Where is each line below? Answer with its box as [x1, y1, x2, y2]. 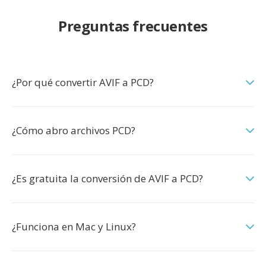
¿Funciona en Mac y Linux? [12, 220, 136, 233]
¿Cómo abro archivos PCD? [12, 123, 135, 137]
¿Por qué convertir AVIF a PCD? [12, 75, 154, 89]
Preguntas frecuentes [58, 16, 208, 36]
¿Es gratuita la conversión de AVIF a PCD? [12, 172, 203, 185]
